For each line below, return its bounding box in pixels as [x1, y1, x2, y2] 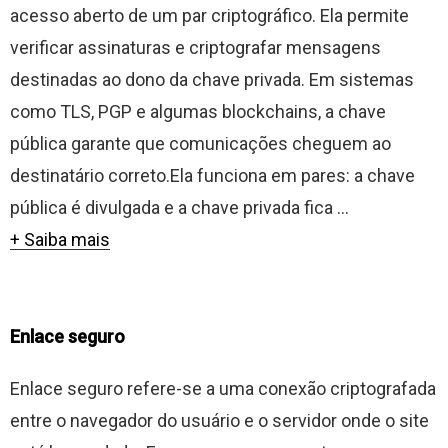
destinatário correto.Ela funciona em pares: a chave [10, 165, 415, 186]
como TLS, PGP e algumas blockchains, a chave [10, 101, 386, 122]
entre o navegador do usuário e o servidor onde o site [10, 410, 429, 431]
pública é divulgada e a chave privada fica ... [10, 197, 349, 218]
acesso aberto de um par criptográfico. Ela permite [10, 5, 409, 26]
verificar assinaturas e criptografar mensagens [10, 37, 381, 58]
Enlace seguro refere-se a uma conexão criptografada [10, 378, 436, 399]
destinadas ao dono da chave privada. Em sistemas [10, 69, 414, 90]
